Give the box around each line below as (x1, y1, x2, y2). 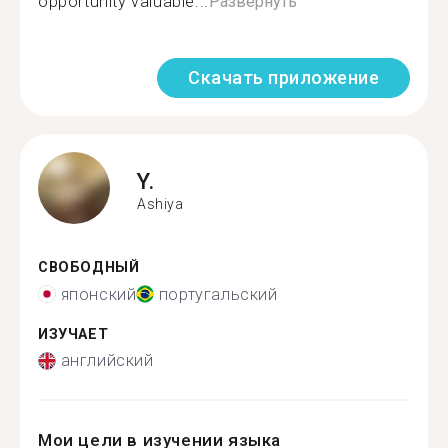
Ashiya (137, 195, 184, 212)
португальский (158, 284, 278, 304)
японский (60, 284, 137, 304)
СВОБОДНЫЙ (38, 259, 140, 276)
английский (60, 351, 154, 370)
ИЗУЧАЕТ (38, 325, 109, 343)
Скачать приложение (188, 67, 379, 88)
